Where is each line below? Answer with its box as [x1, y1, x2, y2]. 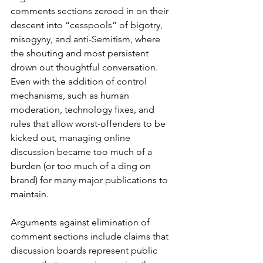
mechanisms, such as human [11, 90, 131, 102]
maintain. [11, 188, 49, 200]
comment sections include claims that [11, 231, 171, 242]
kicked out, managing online [11, 132, 133, 144]
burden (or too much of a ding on [11, 160, 153, 172]
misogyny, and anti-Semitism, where [11, 33, 163, 45]
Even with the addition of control [11, 76, 149, 87]
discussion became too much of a [11, 146, 154, 158]
